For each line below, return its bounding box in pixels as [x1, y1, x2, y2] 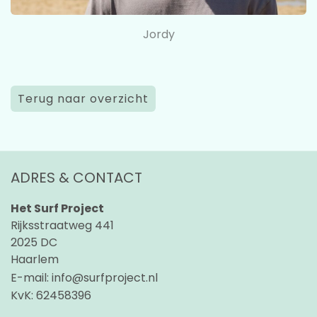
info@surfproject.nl [52, 270, 158, 287]
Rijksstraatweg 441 [11, 217, 114, 234]
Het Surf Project [11, 200, 104, 217]
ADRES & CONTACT [11, 168, 142, 188]
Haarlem [11, 251, 59, 268]
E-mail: [11, 270, 49, 287]
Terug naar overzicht [18, 91, 149, 108]
